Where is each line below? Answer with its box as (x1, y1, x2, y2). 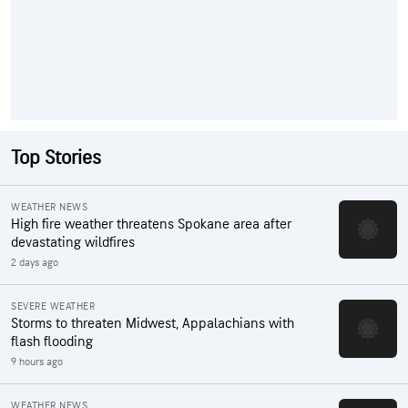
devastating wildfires (11, 234, 135, 251)
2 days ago (11, 256, 58, 270)
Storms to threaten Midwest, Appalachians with (11, 315, 294, 332)
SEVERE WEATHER (11, 300, 95, 313)
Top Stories (11, 146, 101, 170)
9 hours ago (11, 355, 63, 369)
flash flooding (11, 333, 93, 351)
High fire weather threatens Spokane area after (11, 216, 291, 233)
